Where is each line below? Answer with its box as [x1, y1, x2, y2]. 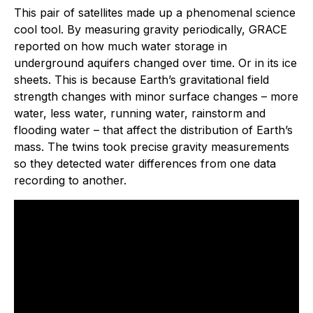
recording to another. [14, 173, 126, 188]
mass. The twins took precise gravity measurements [14, 140, 289, 154]
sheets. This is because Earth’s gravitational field [14, 73, 269, 87]
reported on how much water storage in [14, 39, 227, 54]
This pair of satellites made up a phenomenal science [14, 6, 296, 20]
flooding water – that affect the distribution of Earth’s [14, 123, 293, 138]
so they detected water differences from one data [14, 156, 276, 171]
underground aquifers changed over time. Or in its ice [14, 56, 297, 71]
